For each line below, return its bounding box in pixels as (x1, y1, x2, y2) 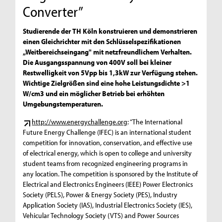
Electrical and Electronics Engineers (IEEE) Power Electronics (23, 179, 193, 189)
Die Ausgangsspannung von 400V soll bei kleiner (23, 57, 172, 67)
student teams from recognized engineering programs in (23, 158, 188, 168)
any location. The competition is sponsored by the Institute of (23, 168, 198, 178)
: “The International (127, 116, 183, 126)
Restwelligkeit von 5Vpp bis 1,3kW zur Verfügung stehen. (23, 67, 198, 77)
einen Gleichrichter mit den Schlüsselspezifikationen (23, 36, 181, 46)
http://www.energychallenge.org (32, 116, 128, 126)
